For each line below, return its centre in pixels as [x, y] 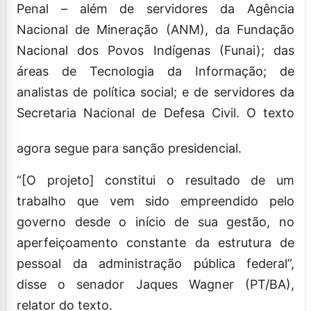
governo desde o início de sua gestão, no [155, 221]
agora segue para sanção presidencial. [129, 148]
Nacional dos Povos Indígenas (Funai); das [155, 50]
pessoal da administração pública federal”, [155, 263]
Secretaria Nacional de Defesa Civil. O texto [155, 112]
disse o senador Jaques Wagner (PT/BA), [155, 284]
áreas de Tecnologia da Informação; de [155, 71]
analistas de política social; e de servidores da [155, 92]
